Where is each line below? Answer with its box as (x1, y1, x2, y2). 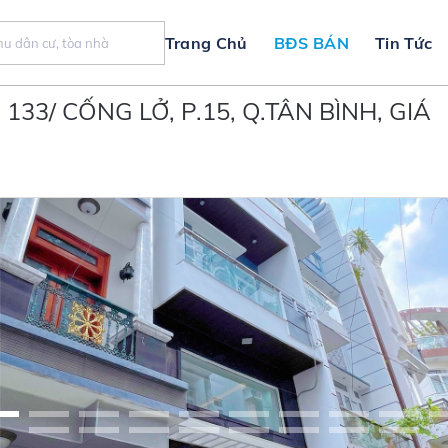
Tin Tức (375, 32, 433, 53)
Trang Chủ (164, 32, 248, 53)
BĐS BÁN (273, 32, 349, 53)
